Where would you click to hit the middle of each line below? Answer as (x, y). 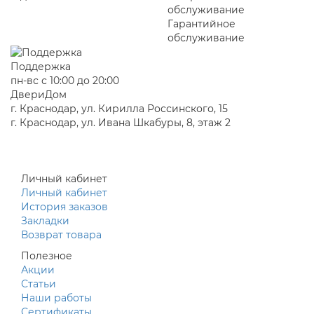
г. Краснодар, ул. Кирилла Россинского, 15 (119, 108)
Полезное (47, 255)
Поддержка (41, 66)
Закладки (45, 220)
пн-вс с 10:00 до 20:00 (65, 80)
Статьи (39, 284)
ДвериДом (39, 94)
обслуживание (206, 37)
